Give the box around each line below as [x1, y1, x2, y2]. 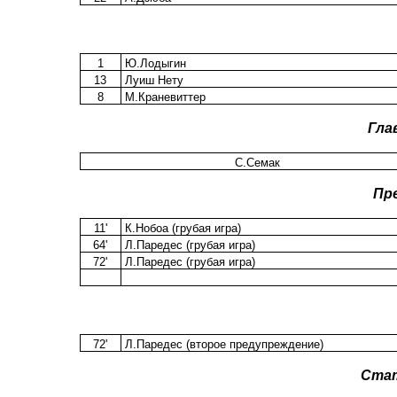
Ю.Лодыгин [121, 57, 186, 71]
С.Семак [235, 156, 280, 170]
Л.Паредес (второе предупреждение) [121, 338, 323, 352]
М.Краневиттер [121, 90, 206, 105]
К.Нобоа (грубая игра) [121, 222, 241, 236]
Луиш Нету [121, 74, 183, 88]
